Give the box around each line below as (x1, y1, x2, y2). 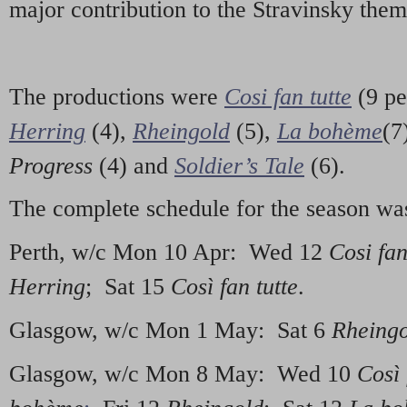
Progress (9, 152, 93, 179)
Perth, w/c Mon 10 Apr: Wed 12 (9, 239, 329, 266)
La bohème (277, 117, 382, 144)
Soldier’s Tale (174, 152, 304, 179)
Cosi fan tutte (224, 83, 352, 110)
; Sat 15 (85, 273, 171, 301)
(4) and (93, 152, 174, 179)
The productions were (9, 83, 224, 110)
